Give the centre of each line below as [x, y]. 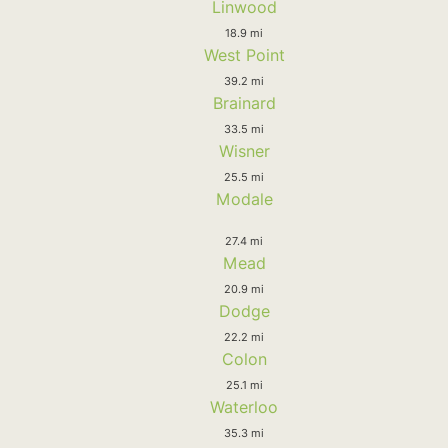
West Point [244, 54]
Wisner [244, 150]
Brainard [244, 102]
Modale [244, 198]
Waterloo [244, 406]
